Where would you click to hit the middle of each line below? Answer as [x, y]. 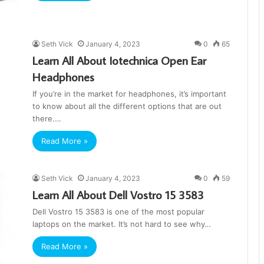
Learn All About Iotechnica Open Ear [119, 60]
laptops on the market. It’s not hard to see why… [122, 224]
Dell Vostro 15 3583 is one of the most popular [118, 211]
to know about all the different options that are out [127, 106]
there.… [47, 119]
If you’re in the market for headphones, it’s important [129, 94]
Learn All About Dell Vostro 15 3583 [118, 194]
